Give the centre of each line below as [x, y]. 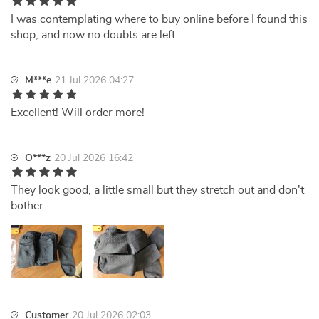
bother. [28, 206]
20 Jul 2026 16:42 [94, 158]
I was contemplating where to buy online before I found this [159, 19]
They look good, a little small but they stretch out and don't [157, 190]
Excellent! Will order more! [78, 113]
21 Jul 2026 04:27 [94, 80]
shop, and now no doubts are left [93, 35]
